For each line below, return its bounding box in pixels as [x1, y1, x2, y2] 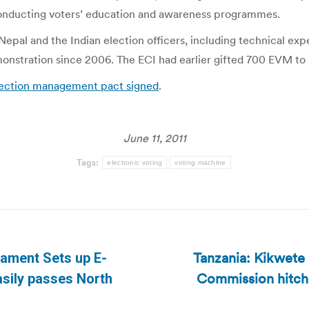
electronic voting [107, 159, 163, 166]
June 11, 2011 [123, 131, 186, 145]
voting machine [175, 159, 226, 166]
